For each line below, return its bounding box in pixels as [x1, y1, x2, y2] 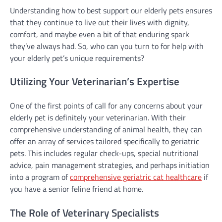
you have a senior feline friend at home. [10, 183, 143, 195]
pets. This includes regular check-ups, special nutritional [10, 147, 199, 160]
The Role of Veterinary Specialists [10, 205, 159, 221]
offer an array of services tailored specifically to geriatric [10, 135, 199, 148]
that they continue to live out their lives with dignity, [10, 16, 189, 28]
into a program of [10, 171, 70, 183]
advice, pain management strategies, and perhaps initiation [10, 159, 210, 171]
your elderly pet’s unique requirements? [10, 52, 144, 64]
